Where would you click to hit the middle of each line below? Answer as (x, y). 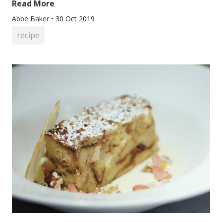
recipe (28, 35)
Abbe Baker (31, 19)
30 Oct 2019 (75, 19)
